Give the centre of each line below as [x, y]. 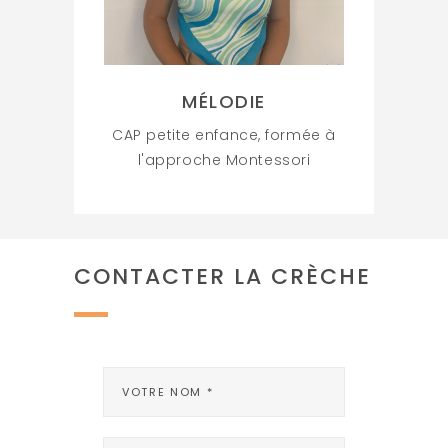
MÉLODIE [224, 101]
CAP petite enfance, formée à [224, 134]
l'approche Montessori [224, 159]
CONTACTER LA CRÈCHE [222, 276]
